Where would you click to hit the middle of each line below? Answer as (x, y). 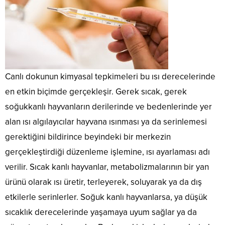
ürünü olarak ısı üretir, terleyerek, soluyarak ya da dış (103, 182)
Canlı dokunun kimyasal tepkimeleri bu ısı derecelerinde (110, 77)
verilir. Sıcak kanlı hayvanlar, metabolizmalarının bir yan (107, 167)
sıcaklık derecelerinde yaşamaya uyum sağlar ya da (101, 212)
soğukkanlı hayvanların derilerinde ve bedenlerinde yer (108, 107)
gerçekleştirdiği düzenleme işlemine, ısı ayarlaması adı (107, 152)
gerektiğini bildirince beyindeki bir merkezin (88, 137)
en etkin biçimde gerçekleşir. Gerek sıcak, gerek (96, 92)
